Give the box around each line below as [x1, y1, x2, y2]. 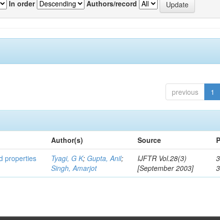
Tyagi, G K [51, 153, 83, 163]
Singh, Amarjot [51, 163, 97, 173]
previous [171, 87, 198, 97]
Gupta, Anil [87, 153, 122, 163]
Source [137, 135, 162, 145]
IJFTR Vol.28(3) [137, 153, 187, 163]
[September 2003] [137, 163, 194, 173]
